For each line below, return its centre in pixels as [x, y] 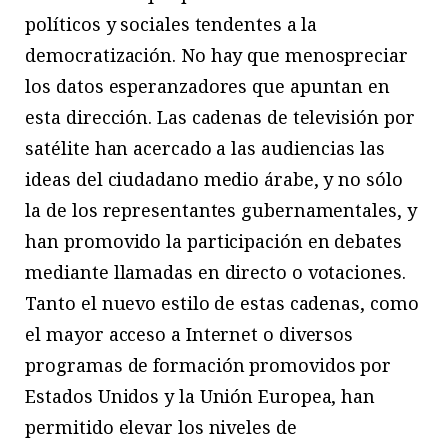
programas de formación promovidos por [208, 364]
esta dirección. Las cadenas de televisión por [220, 116]
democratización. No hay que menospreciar [216, 54]
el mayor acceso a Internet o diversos [189, 333]
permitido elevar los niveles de [161, 426]
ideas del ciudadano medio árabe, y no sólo [214, 178]
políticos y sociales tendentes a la [171, 23]
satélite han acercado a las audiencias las [205, 147]
